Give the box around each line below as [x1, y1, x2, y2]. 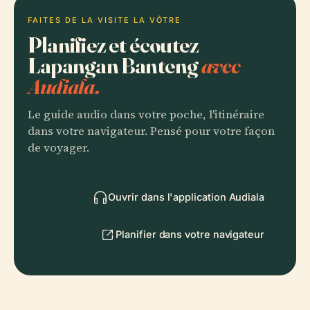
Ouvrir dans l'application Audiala [108, 190, 264, 203]
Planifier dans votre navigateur [116, 228, 264, 240]
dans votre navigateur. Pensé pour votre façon [28, 122, 275, 139]
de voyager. [28, 139, 89, 156]
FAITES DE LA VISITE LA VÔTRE [28, 15, 182, 25]
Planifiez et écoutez [28, 30, 199, 58]
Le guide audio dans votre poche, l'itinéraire [28, 106, 264, 122]
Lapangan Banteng [28, 51, 201, 79]
